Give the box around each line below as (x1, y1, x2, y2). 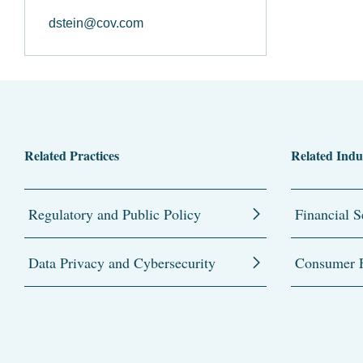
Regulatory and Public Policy (28, 203, 201, 224)
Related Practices (24, 145, 119, 164)
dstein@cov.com (49, 15, 143, 30)
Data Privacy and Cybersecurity (28, 252, 216, 272)
